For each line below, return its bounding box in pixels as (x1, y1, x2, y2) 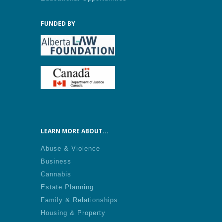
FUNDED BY (41, 19, 75, 28)
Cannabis (41, 170, 71, 178)
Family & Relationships (41, 196, 118, 204)
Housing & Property (41, 209, 106, 217)
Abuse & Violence (41, 145, 100, 152)
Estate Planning (41, 183, 94, 191)
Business (41, 158, 71, 165)
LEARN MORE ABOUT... (41, 127, 109, 135)
